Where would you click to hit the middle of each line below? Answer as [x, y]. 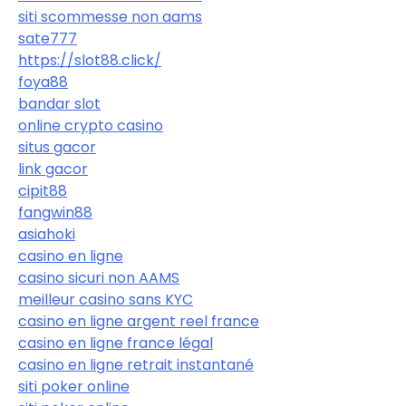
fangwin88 [55, 213]
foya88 [43, 82]
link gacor [53, 169]
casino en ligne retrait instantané [136, 365]
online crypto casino [91, 126]
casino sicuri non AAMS [99, 278]
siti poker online [74, 387]
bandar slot [59, 104]
